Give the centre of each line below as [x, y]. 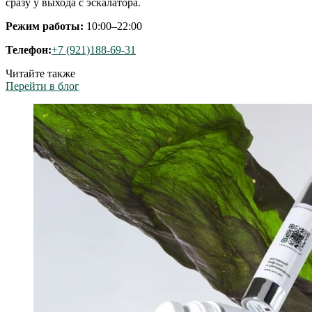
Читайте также [40, 73]
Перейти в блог [42, 86]
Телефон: [29, 49]
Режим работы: [45, 26]
